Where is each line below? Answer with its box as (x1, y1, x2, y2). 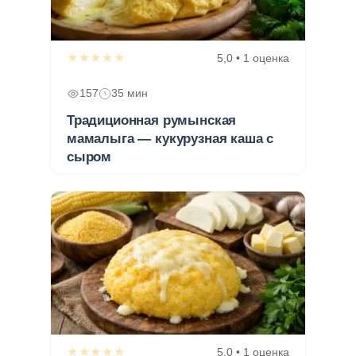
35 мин (111, 87, 148, 99)
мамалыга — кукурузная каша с (67, 130, 274, 146)
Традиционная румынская (67, 112, 237, 128)
